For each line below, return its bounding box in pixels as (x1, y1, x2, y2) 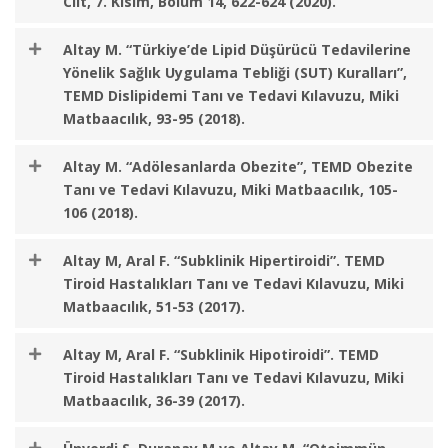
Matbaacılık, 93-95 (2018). (63, 109, 245, 128)
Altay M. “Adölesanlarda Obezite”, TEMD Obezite (63, 157, 413, 176)
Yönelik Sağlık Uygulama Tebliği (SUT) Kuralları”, (63, 63, 407, 82)
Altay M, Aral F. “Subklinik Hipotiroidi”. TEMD (63, 345, 379, 364)
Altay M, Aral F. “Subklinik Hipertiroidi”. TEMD (63, 251, 385, 270)
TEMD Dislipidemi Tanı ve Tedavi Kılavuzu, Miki (63, 86, 399, 105)
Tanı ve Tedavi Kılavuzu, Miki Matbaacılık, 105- (63, 180, 398, 199)
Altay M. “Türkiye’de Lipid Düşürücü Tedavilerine (63, 40, 411, 59)
